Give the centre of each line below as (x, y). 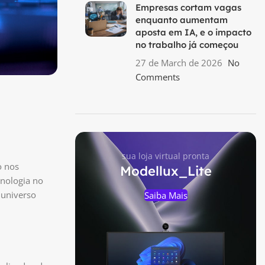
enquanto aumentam (182, 20)
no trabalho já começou (187, 45)
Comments (158, 77)
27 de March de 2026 (179, 63)
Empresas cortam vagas (188, 7)
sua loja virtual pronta (166, 156)
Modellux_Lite (166, 171)
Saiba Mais (166, 195)
